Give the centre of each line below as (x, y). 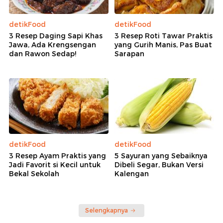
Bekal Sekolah (34, 174)
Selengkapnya (107, 211)
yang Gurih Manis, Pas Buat (163, 45)
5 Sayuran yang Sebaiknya (161, 156)
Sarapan (129, 54)
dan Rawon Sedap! (43, 54)
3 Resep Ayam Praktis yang (57, 156)
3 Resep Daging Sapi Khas (56, 36)
